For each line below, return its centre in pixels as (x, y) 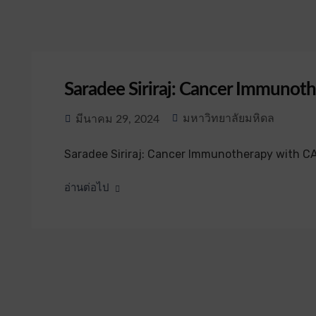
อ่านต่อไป (86, 188)
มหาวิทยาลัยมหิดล (228, 119)
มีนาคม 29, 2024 (116, 119)
